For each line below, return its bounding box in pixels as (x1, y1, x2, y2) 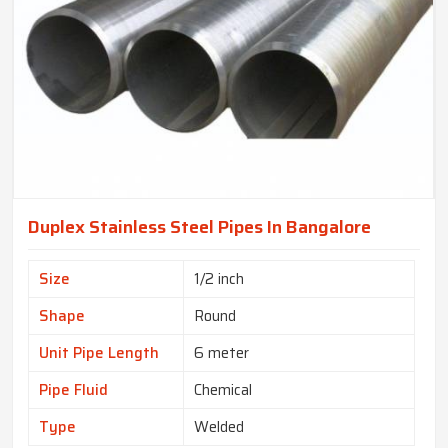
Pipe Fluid (39, 378, 108, 403)
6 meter (194, 341, 249, 366)
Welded (194, 415, 244, 440)
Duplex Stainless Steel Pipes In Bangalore (28, 213, 371, 241)
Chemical (194, 378, 252, 403)
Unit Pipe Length (39, 341, 159, 366)
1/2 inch (194, 267, 244, 292)
